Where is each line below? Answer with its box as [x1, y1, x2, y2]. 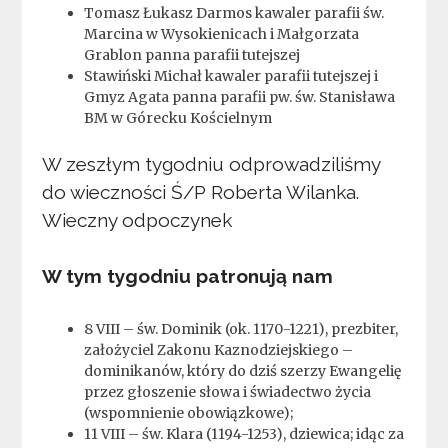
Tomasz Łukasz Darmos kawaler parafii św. [84, 3, 385, 22]
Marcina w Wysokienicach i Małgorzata [84, 24, 360, 43]
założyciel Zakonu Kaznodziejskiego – [84, 340, 354, 359]
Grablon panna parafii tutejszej [84, 45, 301, 64]
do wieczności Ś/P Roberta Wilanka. [42, 180, 360, 203]
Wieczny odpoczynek [42, 208, 233, 231]
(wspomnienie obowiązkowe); [84, 403, 294, 422]
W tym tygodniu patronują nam [42, 265, 334, 288]
